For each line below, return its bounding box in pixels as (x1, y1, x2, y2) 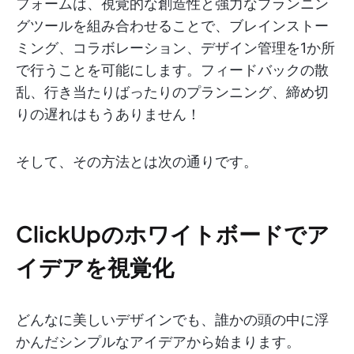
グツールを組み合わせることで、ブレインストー (16, 17, 329, 35)
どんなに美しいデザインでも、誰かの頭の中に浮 (16, 311, 329, 329)
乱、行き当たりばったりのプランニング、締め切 (16, 84, 329, 101)
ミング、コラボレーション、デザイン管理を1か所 (16, 40, 335, 57)
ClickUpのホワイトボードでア (16, 220, 330, 248)
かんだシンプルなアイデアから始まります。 (16, 333, 300, 351)
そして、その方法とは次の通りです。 (16, 153, 258, 171)
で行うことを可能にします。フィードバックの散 (16, 62, 329, 79)
